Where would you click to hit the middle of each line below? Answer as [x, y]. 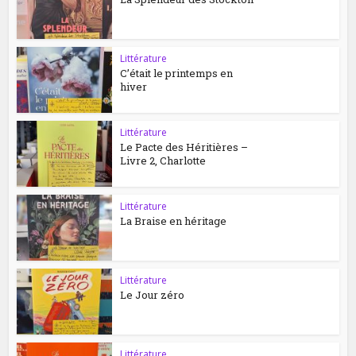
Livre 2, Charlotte [163, 161]
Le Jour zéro [153, 295]
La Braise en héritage [174, 221]
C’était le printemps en [177, 74]
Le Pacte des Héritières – [184, 147]
